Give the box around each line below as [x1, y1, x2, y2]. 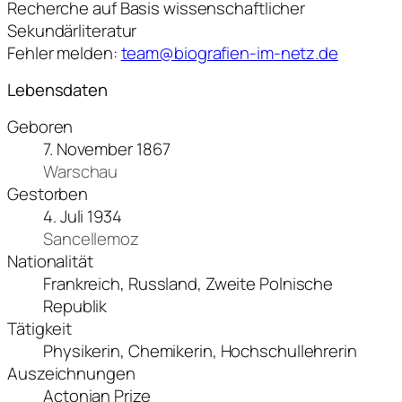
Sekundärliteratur [7, 18, 137, 42]
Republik [43, 293, 108, 318]
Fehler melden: [7, 40, 121, 65]
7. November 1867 [43, 136, 170, 161]
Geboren [7, 114, 74, 138]
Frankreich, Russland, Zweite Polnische [43, 271, 334, 295]
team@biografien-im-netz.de [120, 40, 338, 65]
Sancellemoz [43, 226, 139, 250]
